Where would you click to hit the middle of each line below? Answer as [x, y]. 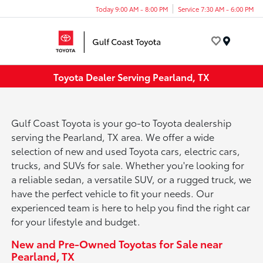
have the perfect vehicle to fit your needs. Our [113, 193]
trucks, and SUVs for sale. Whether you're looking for [128, 165]
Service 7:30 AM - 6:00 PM [216, 9]
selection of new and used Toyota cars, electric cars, [126, 151]
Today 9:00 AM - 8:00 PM [132, 9]
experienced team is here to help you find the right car [131, 207]
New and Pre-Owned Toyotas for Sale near [117, 244]
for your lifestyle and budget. [76, 221]
